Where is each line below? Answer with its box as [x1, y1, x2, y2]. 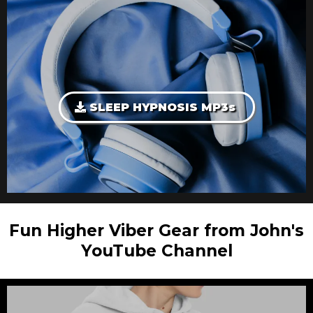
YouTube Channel [80, 241, 233, 261]
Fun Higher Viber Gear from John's [9, 221, 304, 240]
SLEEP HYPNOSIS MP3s [89, 101, 235, 114]
